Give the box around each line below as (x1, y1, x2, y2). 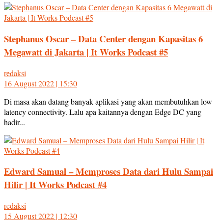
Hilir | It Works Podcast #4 (4, 178, 107, 192)
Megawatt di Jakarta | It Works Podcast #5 (4, 45, 168, 58)
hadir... (4, 116, 25, 127)
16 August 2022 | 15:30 (4, 78, 77, 88)
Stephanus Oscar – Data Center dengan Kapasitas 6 (4, 31, 203, 45)
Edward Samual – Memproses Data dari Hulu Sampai (4, 165, 213, 178)
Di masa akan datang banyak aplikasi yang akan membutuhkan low (4, 96, 212, 107)
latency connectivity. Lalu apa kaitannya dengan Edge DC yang (4, 106, 201, 117)
